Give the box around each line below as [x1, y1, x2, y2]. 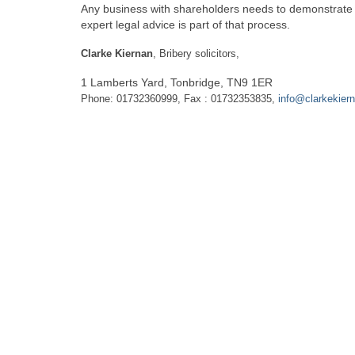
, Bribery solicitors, [153, 48, 239, 59]
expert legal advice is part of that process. [81, 18, 290, 31]
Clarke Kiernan [81, 48, 153, 59]
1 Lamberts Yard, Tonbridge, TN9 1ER [81, 76, 273, 89]
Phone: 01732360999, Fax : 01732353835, [81, 93, 278, 105]
